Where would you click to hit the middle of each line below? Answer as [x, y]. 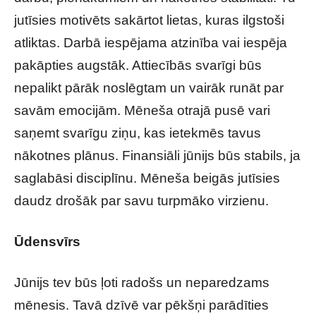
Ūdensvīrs [47, 242]
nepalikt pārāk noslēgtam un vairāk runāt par [149, 88]
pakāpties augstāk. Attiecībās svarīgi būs [138, 65]
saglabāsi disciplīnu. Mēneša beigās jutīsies [147, 178]
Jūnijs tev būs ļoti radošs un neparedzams [142, 282]
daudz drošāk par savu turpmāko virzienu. [141, 201]
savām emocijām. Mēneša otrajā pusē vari [142, 110]
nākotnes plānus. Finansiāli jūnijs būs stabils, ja [157, 156]
